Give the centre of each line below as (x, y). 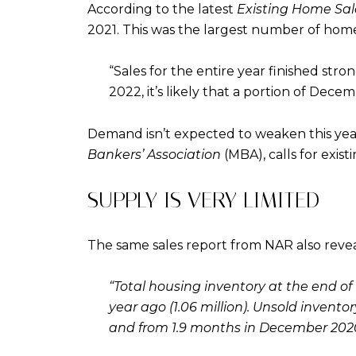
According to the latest (162, 9)
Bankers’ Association (154, 154)
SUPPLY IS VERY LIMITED (203, 199)
